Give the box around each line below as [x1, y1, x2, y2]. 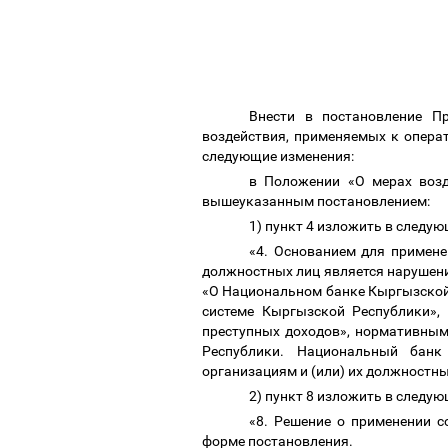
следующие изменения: [202, 148, 357, 164]
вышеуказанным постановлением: [202, 193, 433, 209]
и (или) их [300, 363, 363, 379]
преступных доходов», [202, 323, 356, 339]
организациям [202, 363, 300, 379]
